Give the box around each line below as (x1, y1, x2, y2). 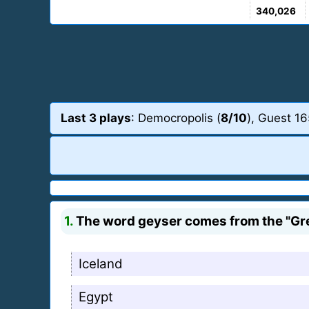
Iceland (79, 255, 123, 272)
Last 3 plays (61, 110, 131, 125)
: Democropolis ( (131, 110, 221, 125)
